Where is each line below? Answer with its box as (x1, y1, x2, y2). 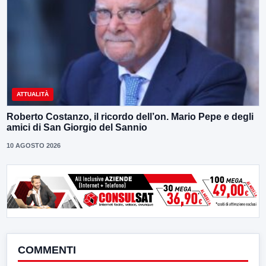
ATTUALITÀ (17, 91, 49, 98)
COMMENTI (18, 244, 76, 256)
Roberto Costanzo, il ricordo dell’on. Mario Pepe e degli (7, 112, 254, 122)
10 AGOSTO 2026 (7, 142, 61, 150)
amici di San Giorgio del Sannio (7, 122, 147, 133)
